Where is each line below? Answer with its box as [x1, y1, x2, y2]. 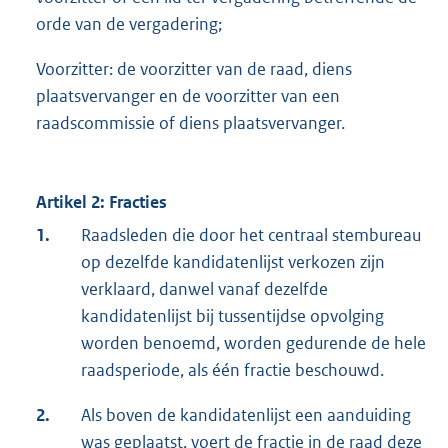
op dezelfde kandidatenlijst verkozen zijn [81, 250, 385, 273]
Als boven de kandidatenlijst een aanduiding [81, 403, 411, 426]
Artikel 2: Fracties [36, 190, 167, 213]
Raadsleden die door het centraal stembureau [81, 223, 421, 246]
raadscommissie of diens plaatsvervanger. [36, 111, 345, 134]
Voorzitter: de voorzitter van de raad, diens [36, 57, 352, 80]
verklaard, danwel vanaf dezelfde [81, 277, 328, 300]
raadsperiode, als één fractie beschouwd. [81, 358, 384, 381]
